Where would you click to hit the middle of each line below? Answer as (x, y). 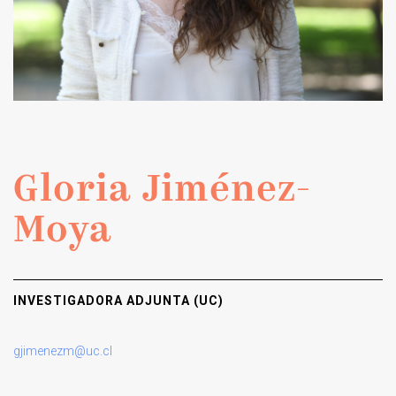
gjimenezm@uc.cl (63, 350)
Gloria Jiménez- (162, 191)
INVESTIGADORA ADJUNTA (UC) (118, 300)
